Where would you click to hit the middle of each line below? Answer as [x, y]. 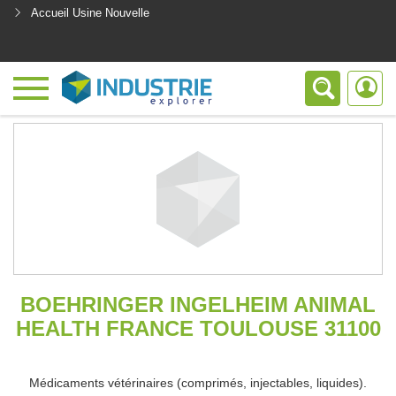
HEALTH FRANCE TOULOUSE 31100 [198, 328]
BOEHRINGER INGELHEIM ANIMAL [198, 305]
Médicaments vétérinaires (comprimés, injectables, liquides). [198, 383]
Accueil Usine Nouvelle [90, 13]
